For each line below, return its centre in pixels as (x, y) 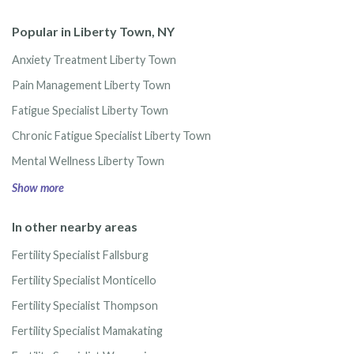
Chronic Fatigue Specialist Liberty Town (111, 136)
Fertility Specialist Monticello (84, 281)
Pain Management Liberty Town (91, 85)
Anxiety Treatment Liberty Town (94, 60)
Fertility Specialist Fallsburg (80, 255)
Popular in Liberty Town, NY (93, 31)
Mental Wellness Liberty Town (88, 161)
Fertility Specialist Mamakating (87, 331)
